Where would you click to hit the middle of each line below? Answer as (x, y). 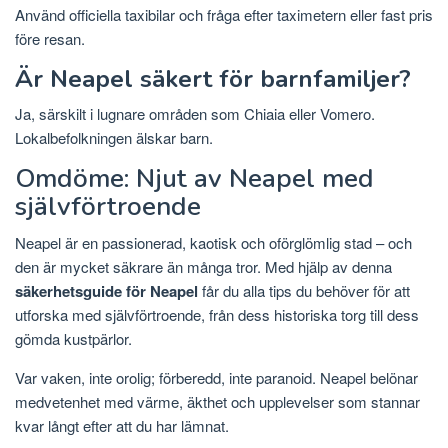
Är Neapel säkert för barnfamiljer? (213, 79)
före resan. (50, 39)
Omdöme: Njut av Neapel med (194, 179)
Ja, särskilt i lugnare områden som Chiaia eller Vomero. (195, 114)
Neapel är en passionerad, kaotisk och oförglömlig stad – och (213, 243)
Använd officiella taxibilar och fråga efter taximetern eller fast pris (224, 15)
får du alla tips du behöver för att (304, 291)
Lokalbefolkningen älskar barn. (114, 138)
